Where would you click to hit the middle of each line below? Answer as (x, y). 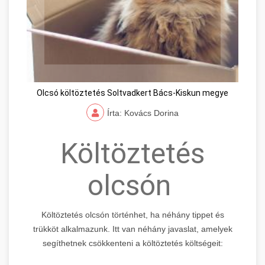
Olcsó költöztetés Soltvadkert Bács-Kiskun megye (132, 93)
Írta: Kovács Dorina (143, 113)
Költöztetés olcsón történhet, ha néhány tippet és (132, 214)
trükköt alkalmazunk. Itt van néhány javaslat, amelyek (132, 229)
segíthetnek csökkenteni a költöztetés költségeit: (132, 243)
